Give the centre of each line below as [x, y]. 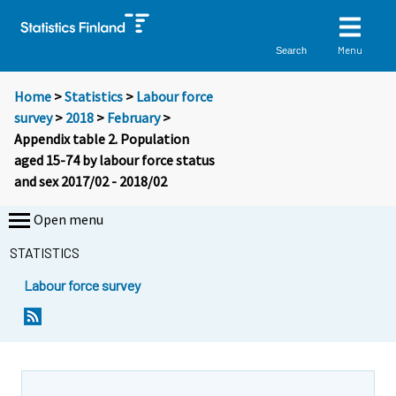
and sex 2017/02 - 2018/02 [91, 182]
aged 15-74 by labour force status [114, 160]
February [133, 118]
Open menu [69, 220]
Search [292, 50]
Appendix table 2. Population [102, 139]
